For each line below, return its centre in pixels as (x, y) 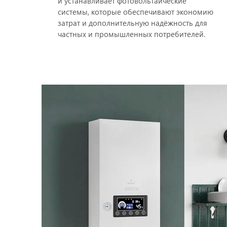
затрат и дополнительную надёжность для (133, 23)
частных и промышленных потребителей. (131, 34)
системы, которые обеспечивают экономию (136, 12)
